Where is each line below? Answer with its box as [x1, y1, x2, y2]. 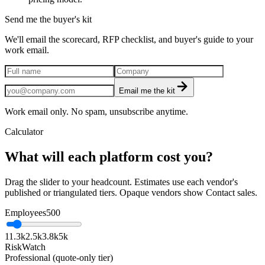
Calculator [5, 126, 43, 137]
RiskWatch [5, 241, 46, 252]
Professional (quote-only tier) [5, 252, 113, 263]
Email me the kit [119, 86, 175, 95]
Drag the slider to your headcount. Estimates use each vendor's [5, 176, 238, 187]
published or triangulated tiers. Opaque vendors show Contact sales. [5, 187, 257, 198]
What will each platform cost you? [5, 148, 213, 164]
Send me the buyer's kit [5, 14, 92, 24]
